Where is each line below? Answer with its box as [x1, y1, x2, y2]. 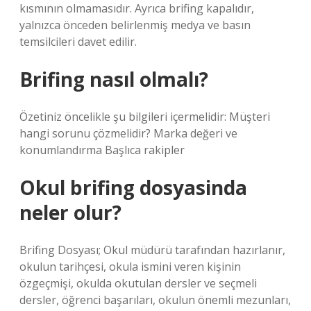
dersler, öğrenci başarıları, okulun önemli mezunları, [19, 292, 291, 308]
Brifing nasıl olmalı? [19, 66, 208, 92]
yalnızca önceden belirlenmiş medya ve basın [19, 17, 251, 33]
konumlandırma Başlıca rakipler [19, 142, 185, 158]
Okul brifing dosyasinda [19, 174, 247, 201]
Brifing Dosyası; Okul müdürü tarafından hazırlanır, [19, 242, 285, 258]
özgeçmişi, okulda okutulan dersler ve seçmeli [19, 276, 257, 291]
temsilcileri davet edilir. [19, 34, 137, 49]
